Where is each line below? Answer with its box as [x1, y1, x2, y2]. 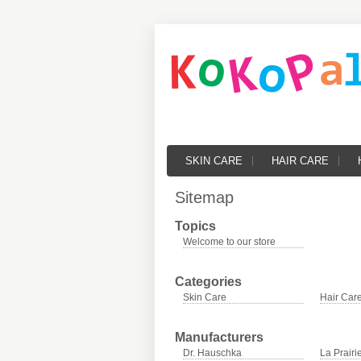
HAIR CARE [272, 155, 329, 167]
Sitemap [175, 189, 234, 206]
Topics [175, 219, 216, 233]
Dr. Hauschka [183, 347, 242, 359]
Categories [175, 275, 242, 288]
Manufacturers [175, 330, 263, 344]
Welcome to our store [183, 236, 276, 247]
